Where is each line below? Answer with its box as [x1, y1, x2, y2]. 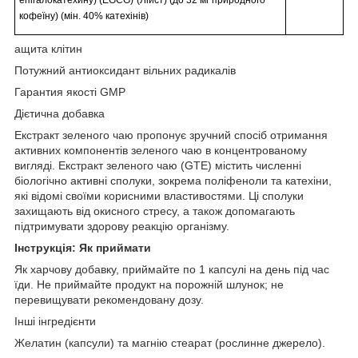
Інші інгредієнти [14, 315, 96, 328]
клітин [48, 42, 82, 56]
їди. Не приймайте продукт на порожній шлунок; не [14, 278, 284, 292]
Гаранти [14, 86, 57, 99]
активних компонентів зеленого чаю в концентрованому [14, 144, 307, 157]
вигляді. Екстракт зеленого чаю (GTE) [14, 159, 215, 173]
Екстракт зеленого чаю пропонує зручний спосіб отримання [14, 129, 328, 142]
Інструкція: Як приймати [14, 241, 151, 255]
